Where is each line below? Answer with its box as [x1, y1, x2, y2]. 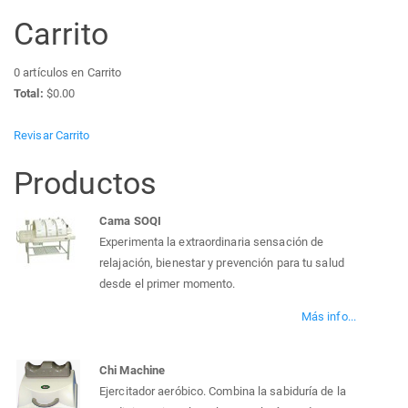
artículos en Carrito [20, 65, 122, 79]
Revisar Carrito [14, 127, 90, 142]
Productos [14, 164, 157, 201]
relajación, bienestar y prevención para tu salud [99, 256, 344, 270]
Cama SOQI [99, 214, 161, 229]
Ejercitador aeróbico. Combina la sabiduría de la [99, 384, 346, 399]
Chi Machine [99, 363, 166, 378]
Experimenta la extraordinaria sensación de [99, 235, 324, 250]
